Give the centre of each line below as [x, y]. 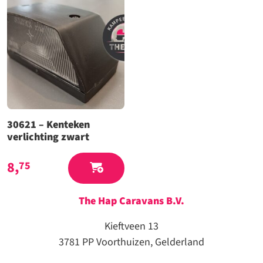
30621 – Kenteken [48, 124]
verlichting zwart [48, 137]
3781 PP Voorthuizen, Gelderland [131, 242]
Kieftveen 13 [131, 226]
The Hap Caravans [122, 201]
